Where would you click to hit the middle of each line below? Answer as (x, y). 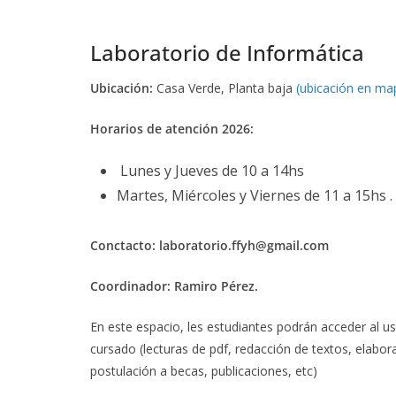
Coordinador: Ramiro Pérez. (174, 286)
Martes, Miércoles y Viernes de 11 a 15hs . (255, 195)
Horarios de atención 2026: (172, 128)
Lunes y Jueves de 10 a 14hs (210, 170)
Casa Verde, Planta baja (226, 88)
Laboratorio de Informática (227, 52)
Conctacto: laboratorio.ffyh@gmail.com (209, 245)
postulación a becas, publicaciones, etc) (204, 370)
